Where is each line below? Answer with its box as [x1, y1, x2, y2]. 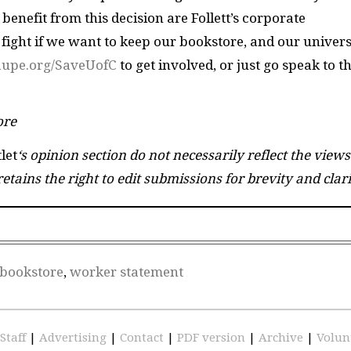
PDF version [177, 331, 248, 346]
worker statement [69, 263, 183, 280]
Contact [120, 331, 167, 346]
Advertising [39, 331, 110, 346]
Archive [259, 331, 306, 346]
